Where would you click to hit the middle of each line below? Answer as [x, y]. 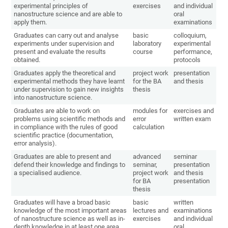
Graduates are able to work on [57, 111]
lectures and [151, 211]
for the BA [147, 81]
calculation [149, 127]
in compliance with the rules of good [66, 127]
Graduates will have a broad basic [62, 203]
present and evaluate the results [60, 52]
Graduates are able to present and [63, 157]
